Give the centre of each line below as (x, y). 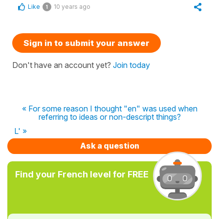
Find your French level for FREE (82, 174)
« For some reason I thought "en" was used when (109, 109)
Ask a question (109, 146)
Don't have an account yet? (63, 65)
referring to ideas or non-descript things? (109, 117)
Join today (131, 65)
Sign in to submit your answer (87, 43)
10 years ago (72, 7)
